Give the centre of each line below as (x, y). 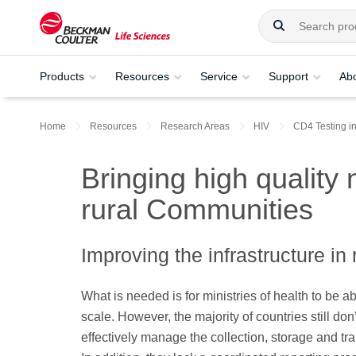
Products (62, 76)
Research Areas (195, 126)
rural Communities (197, 210)
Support (288, 76)
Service (219, 76)
